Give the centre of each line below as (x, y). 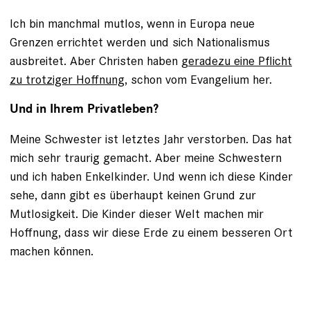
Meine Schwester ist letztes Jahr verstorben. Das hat (151, 138)
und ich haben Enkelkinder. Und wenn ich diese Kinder (151, 176)
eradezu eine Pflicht (240, 60)
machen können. (52, 250)
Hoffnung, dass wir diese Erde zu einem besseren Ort (151, 232)
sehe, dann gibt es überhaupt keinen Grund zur (133, 194)
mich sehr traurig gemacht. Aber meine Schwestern (146, 157)
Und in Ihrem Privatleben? (84, 109)
